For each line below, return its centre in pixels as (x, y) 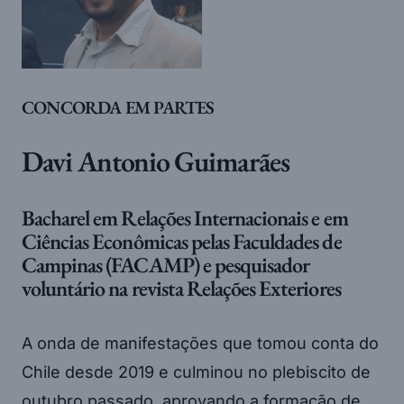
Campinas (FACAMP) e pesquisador (166, 264)
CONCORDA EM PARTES (118, 107)
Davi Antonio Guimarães (156, 161)
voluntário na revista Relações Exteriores (181, 288)
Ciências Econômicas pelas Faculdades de (182, 241)
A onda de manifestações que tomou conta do (200, 343)
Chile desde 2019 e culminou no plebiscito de (196, 372)
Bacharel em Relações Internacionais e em (185, 217)
